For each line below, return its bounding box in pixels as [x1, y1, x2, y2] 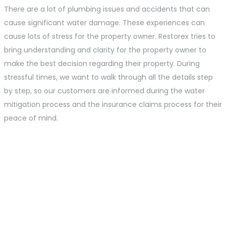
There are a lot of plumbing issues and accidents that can [4, 4, 210, 15]
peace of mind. [4, 113, 58, 124]
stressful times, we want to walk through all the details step [4, 72, 213, 83]
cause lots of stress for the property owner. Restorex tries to [4, 31, 215, 42]
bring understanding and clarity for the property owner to [4, 45, 206, 55]
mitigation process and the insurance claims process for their [4, 99, 222, 110]
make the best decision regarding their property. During [4, 59, 200, 69]
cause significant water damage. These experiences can [4, 18, 205, 28]
